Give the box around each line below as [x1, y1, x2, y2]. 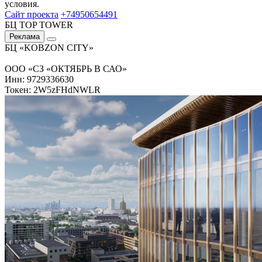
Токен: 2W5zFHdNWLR [5, 84, 101, 95]
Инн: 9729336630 [5, 74, 74, 84]
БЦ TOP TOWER [5, 19, 73, 30]
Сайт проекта [5, 9, 58, 19]
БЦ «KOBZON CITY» [5, 42, 94, 53]
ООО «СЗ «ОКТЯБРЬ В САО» [5, 63, 127, 74]
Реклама [9, 32, 40, 41]
